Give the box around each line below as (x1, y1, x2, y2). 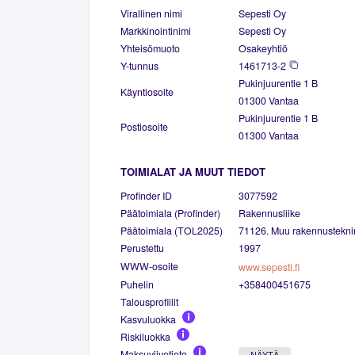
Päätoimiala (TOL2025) (120, 223, 223, 238)
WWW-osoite (120, 258, 178, 273)
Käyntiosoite (120, 84, 174, 99)
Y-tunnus (120, 58, 158, 73)
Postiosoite (120, 119, 168, 134)
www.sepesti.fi (239, 259, 300, 274)
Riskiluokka (120, 329, 170, 344)
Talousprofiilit (120, 294, 178, 309)
